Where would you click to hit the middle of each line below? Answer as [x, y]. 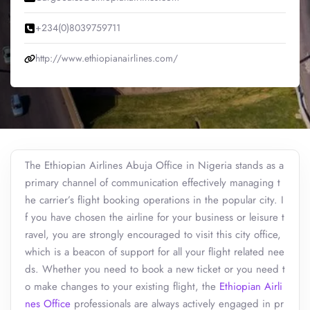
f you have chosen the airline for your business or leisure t [155, 217]
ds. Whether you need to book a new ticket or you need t [155, 269]
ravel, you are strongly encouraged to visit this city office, [153, 235]
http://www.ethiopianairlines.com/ [107, 58]
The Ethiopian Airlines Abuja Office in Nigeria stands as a [154, 165]
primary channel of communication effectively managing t [153, 183]
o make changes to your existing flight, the [122, 286]
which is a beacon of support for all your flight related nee [155, 252]
